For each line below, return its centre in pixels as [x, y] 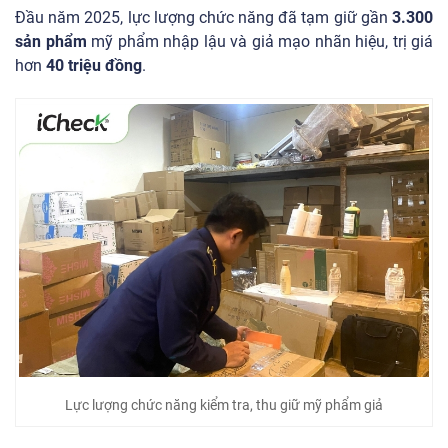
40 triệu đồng [94, 65]
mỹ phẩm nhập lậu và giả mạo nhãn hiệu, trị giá [259, 41]
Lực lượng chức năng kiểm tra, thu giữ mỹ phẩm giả [224, 404]
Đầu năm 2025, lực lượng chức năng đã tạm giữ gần [203, 17]
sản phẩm [51, 41]
